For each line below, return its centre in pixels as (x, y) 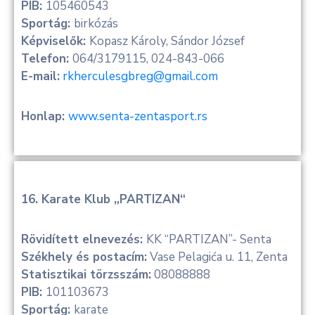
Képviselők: (55, 41)
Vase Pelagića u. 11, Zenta (219, 257)
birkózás (96, 23)
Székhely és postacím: (84, 257)
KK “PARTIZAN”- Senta (209, 239)
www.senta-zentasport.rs (138, 116)
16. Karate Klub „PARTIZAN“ (103, 199)
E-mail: (40, 76)
